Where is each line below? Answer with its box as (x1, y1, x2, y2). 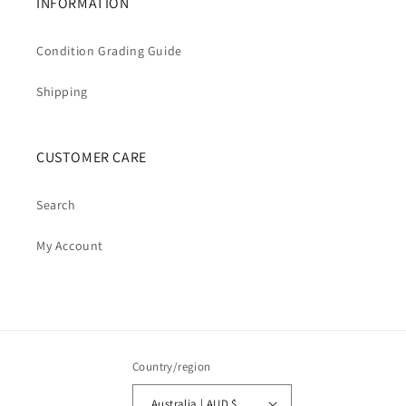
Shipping (36, 83, 88, 101)
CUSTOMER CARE (36, 148, 147, 168)
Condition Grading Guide (36, 43, 182, 60)
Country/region (132, 359, 211, 375)
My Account (36, 237, 103, 255)
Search (36, 197, 76, 214)
